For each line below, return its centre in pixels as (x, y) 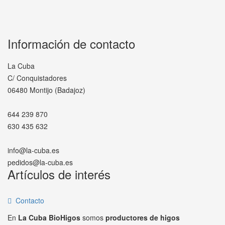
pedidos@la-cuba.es (40, 162)
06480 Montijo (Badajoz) (46, 90)
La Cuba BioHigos (49, 217)
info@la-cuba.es (33, 150)
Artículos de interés (59, 174)
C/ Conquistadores (37, 78)
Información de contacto (71, 43)
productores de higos (143, 217)
